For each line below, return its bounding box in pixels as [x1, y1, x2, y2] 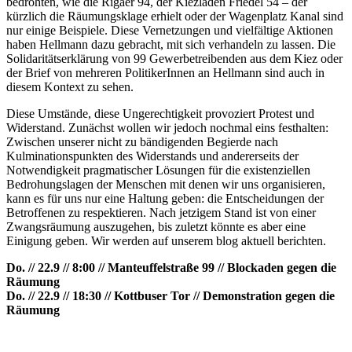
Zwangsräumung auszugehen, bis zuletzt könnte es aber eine [6, 220, 306, 234]
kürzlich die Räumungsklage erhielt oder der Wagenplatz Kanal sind [6, 9, 343, 24]
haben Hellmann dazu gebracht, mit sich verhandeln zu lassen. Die [6, 38, 335, 52]
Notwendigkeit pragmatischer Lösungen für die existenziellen [6, 163, 310, 178]
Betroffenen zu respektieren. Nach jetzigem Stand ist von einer [6, 206, 316, 220]
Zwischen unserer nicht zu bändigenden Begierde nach [6, 135, 278, 149]
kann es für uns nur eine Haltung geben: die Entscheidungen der [6, 192, 324, 206]
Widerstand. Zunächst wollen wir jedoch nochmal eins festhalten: [6, 121, 328, 135]
